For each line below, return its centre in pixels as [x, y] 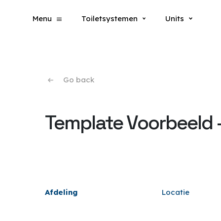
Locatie [176, 192]
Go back [79, 80]
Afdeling [61, 192]
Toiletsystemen [109, 18]
